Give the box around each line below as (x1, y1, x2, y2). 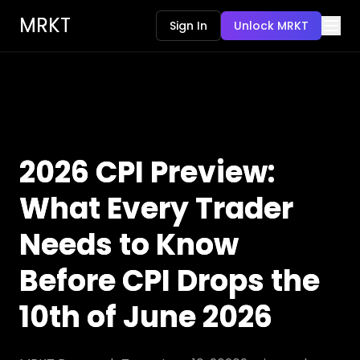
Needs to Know (19, 224, 239, 265)
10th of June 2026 (19, 297, 272, 337)
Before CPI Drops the (19, 260, 320, 301)
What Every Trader (19, 188, 293, 229)
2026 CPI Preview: (19, 152, 275, 193)
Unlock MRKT (234, 18, 309, 34)
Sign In (170, 18, 207, 34)
